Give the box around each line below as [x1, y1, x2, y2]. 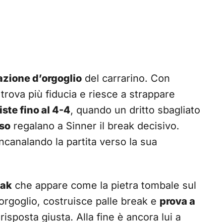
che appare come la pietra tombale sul [12, 179, 196, 192]
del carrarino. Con [82, 72, 170, 85]
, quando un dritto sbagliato [70, 104, 200, 116]
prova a [160, 195, 195, 208]
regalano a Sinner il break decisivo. [10, 120, 179, 132]
